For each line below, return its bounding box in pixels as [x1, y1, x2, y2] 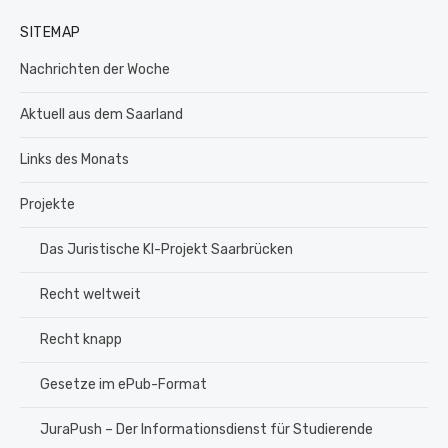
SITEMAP [20, 23, 81, 41]
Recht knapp [40, 330, 122, 348]
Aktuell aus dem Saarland [20, 105, 183, 123]
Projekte [20, 195, 75, 213]
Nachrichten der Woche [20, 60, 170, 78]
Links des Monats [20, 150, 129, 168]
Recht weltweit [40, 285, 141, 303]
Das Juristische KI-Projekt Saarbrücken [40, 240, 293, 258]
